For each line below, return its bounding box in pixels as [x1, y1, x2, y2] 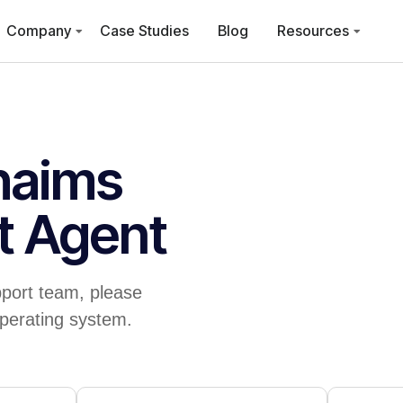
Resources [277, 22, 350, 40]
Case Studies [100, 22, 190, 40]
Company [6, 22, 72, 40]
